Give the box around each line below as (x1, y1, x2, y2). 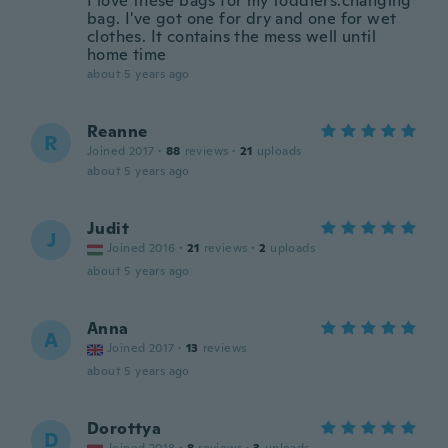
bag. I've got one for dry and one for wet (87, 8, 397, 29)
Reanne (87, 121, 148, 142)
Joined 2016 (107, 240, 176, 256)
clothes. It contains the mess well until (87, 26, 376, 47)
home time (87, 44, 167, 65)
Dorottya (87, 418, 162, 439)
